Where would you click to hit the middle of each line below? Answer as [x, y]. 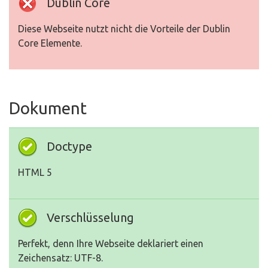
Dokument [48, 108]
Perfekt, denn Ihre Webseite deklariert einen [111, 244]
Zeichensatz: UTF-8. [60, 258]
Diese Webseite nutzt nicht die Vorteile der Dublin [124, 29]
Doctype [69, 147]
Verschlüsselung [90, 218]
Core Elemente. [50, 43]
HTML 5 [35, 173]
